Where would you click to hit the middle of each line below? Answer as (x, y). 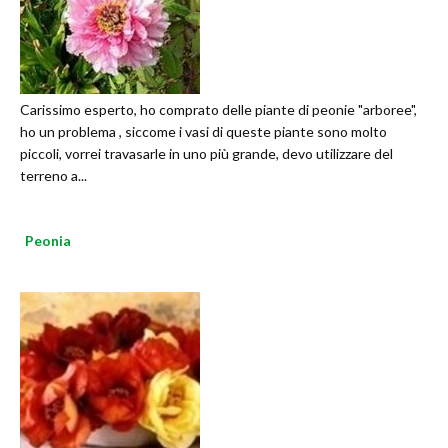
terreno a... (53, 176)
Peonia (48, 241)
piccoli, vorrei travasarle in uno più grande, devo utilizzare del (206, 154)
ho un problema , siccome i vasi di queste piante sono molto (203, 132)
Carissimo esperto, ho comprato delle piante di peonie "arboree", (218, 110)
